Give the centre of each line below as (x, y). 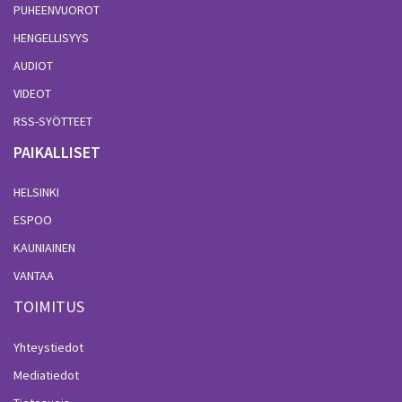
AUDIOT (33, 65)
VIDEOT (32, 93)
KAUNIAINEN (44, 248)
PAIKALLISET (57, 152)
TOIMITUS (49, 307)
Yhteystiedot (48, 347)
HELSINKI (36, 192)
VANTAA (34, 276)
